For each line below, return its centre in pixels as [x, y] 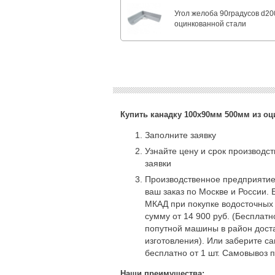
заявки [158, 164]
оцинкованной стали [211, 24]
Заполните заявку [182, 135]
